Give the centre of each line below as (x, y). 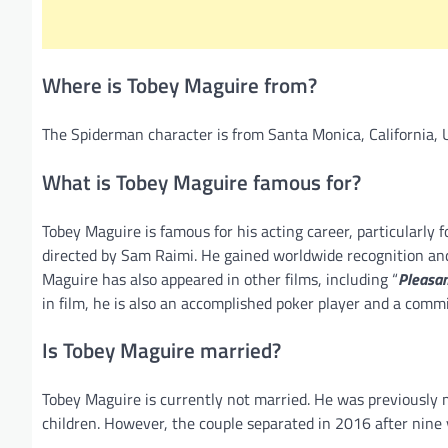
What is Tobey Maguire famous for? (201, 181)
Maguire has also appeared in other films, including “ (220, 278)
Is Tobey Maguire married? (161, 350)
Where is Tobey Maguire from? (179, 85)
